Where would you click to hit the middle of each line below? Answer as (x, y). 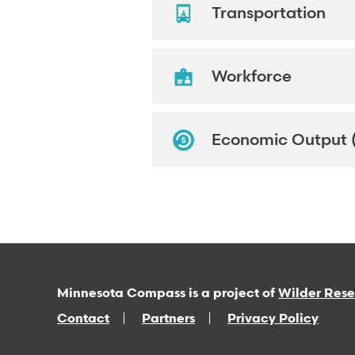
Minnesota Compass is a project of (168, 293)
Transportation (269, 13)
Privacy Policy (273, 318)
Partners (168, 318)
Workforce (252, 76)
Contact (83, 318)
